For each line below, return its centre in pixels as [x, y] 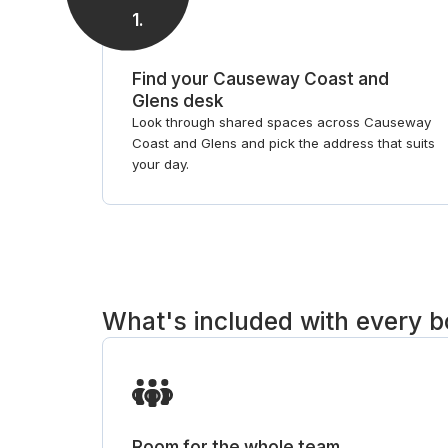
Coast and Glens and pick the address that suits [284, 142]
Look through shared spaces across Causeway [282, 121]
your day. [161, 163]
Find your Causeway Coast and [261, 78]
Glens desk [178, 100]
